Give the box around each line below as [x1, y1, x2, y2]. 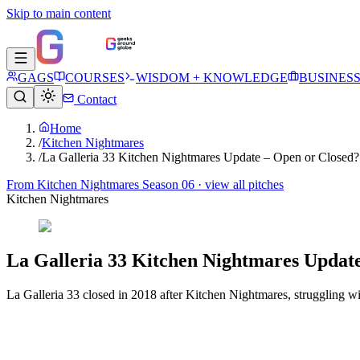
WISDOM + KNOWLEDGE [136, 71, 288, 84]
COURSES [65, 71, 125, 84]
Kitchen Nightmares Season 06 [37, 178, 194, 191]
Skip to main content [6, 6, 111, 20]
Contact [74, 92, 117, 106]
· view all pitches [194, 178, 284, 191]
